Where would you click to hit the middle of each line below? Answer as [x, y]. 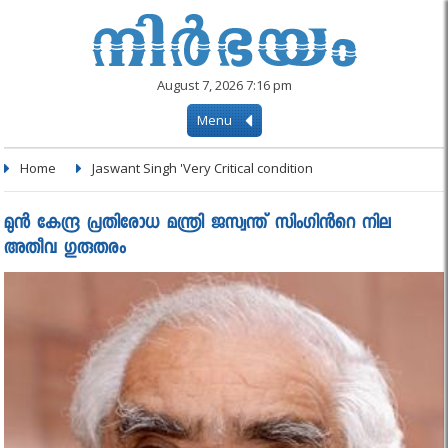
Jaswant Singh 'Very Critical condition [203, 168]
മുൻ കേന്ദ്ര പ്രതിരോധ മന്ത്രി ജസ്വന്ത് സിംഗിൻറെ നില [198, 224]
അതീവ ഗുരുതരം [65, 249]
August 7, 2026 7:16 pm [224, 85]
